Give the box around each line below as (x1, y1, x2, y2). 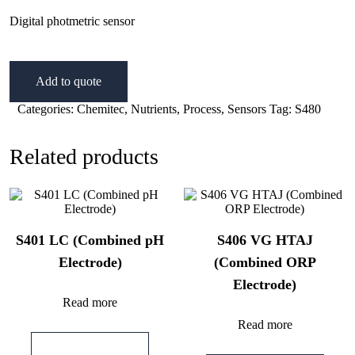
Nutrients (131, 102, 177, 116)
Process (183, 102, 221, 116)
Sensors (227, 102, 266, 116)
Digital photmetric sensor (10, 14, 135, 28)
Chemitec (77, 102, 124, 116)
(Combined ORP (213, 254, 316, 270)
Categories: (17, 102, 77, 116)
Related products (10, 144, 158, 169)
